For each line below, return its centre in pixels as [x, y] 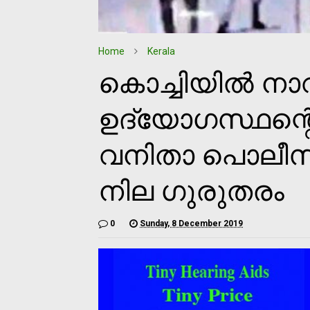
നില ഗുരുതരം [191, 191]
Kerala [161, 51]
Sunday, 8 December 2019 [191, 223]
